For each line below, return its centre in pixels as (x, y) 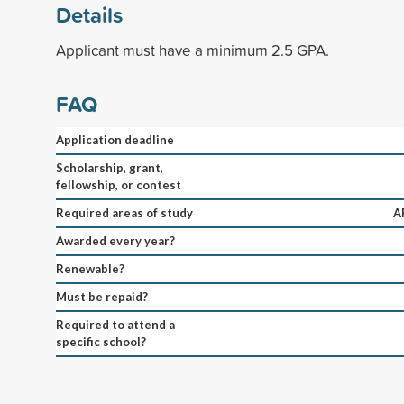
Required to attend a (115, 324)
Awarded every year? (115, 240)
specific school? (101, 341)
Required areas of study (124, 212)
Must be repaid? (102, 296)
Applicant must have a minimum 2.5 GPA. (193, 50)
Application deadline (115, 139)
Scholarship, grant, (110, 167)
